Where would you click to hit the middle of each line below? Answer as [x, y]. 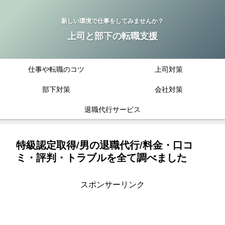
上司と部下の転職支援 [113, 36]
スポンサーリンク [113, 184]
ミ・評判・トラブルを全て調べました [101, 157]
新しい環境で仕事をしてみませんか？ [113, 21]
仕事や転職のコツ [56, 69]
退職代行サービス [113, 109]
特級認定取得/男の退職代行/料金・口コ [104, 145]
